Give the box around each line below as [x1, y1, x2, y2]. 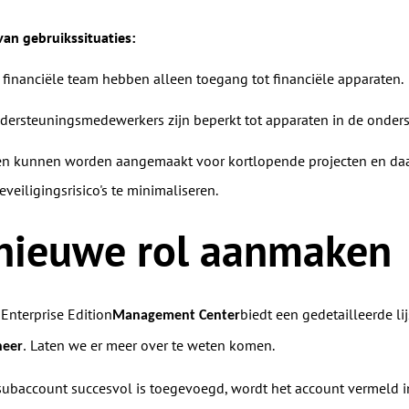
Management [111, 309, 195, 323]
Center [194, 309, 240, 323]
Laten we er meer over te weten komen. [29, 336, 275, 354]
